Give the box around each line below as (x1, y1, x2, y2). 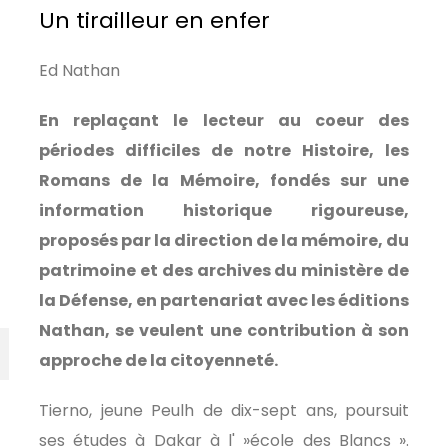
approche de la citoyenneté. (39, 349, 278, 372)
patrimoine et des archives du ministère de (39, 259, 409, 282)
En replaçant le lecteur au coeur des (39, 109, 409, 132)
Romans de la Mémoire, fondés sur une (39, 169, 409, 192)
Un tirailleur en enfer (39, 5, 270, 36)
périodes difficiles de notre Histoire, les (39, 139, 409, 162)
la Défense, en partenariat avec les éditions (39, 289, 409, 312)
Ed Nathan (39, 59, 120, 82)
